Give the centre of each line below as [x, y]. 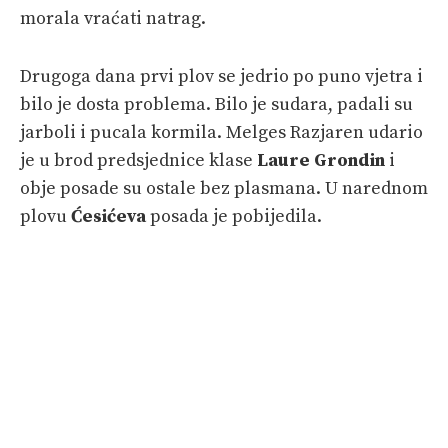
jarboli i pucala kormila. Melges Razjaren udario [221, 132]
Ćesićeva [108, 216]
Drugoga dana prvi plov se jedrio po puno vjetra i [221, 76]
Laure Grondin [321, 160]
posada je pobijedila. [234, 216]
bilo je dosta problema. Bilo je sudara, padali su [216, 104]
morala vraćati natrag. [113, 18]
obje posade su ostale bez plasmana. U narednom [224, 188]
